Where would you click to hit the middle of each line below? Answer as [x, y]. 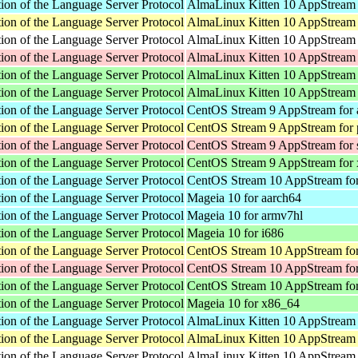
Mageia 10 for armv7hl [245, 215]
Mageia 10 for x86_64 [243, 303]
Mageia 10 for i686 [235, 233]
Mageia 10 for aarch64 [244, 197]
